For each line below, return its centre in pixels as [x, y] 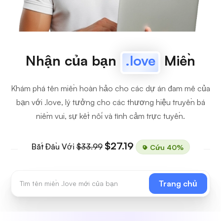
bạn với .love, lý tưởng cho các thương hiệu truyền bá [110, 102]
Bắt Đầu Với [54, 147]
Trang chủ [178, 184]
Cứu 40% [166, 147]
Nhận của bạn [73, 60]
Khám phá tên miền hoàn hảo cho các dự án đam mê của [110, 88]
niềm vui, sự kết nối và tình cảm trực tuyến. [110, 116]
